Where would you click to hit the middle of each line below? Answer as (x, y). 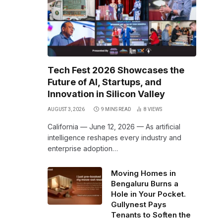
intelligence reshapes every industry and (114, 138)
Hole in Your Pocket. (148, 194)
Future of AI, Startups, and (105, 82)
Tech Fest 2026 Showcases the (116, 70)
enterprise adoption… (83, 148)
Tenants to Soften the (151, 215)
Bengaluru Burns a (145, 184)
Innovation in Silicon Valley (106, 94)
